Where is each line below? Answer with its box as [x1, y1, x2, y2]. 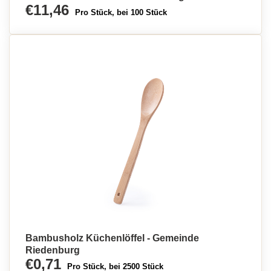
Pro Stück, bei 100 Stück [75, 8, 167, 17]
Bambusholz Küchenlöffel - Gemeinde [25, 233, 199, 243]
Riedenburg [25, 245, 80, 255]
